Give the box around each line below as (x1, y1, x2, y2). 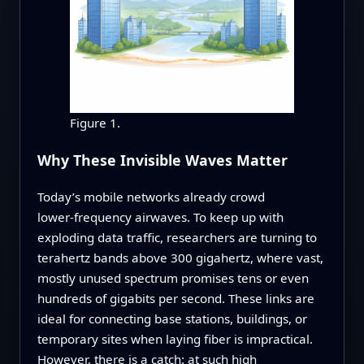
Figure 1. (69, 115, 120, 132)
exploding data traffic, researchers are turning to (37, 228, 317, 245)
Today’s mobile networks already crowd (37, 188, 265, 205)
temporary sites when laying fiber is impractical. (37, 330, 313, 347)
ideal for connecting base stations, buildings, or (37, 310, 307, 327)
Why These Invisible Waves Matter (37, 150, 288, 171)
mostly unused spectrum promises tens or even (37, 269, 309, 286)
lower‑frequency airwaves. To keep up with (37, 208, 284, 225)
